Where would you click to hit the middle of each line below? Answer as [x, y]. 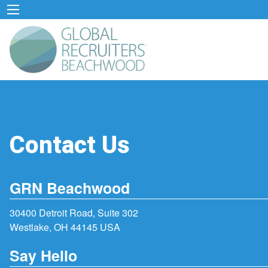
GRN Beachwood [70, 188]
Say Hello [43, 255]
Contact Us [70, 145]
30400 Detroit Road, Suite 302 [74, 213]
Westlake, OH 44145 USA [65, 227]
